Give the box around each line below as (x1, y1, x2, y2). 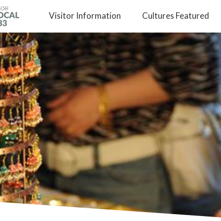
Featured (175, 10, 209, 21)
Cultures (142, 10, 176, 21)
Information (75, 10, 121, 21)
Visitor (48, 10, 76, 21)
